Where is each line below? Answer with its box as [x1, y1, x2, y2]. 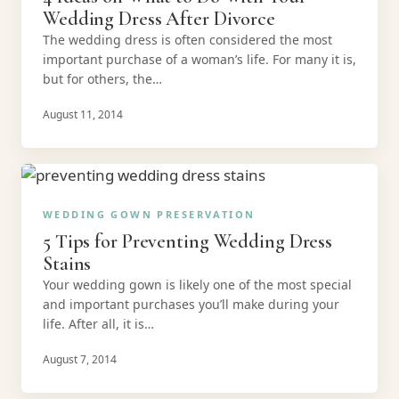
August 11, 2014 [43, 107, 123, 122]
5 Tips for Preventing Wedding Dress [43, 230, 333, 253]
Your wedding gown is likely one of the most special [43, 276, 352, 293]
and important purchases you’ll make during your [43, 296, 339, 313]
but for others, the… [43, 70, 162, 87]
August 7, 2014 [43, 352, 117, 367]
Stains [43, 252, 92, 275]
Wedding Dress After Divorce [43, 7, 276, 30]
